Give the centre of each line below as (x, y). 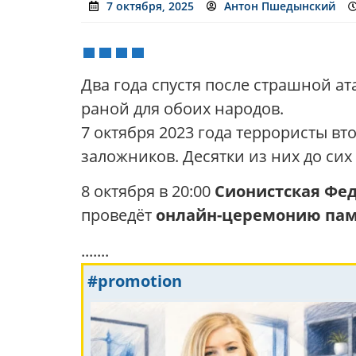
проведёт (118, 215)
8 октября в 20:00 (148, 192)
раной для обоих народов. (182, 108)
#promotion (135, 281)
